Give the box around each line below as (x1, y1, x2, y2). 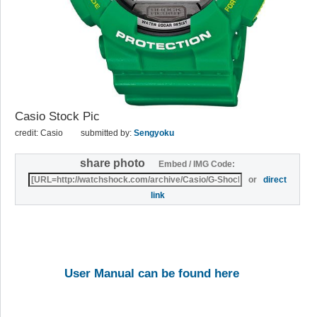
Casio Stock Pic (15, 109, 100, 123)
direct (263, 175, 287, 185)
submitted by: (81, 127, 134, 138)
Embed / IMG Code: (156, 159, 236, 170)
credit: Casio (15, 127, 63, 138)
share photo (80, 157, 157, 170)
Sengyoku (134, 127, 174, 138)
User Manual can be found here (64, 267, 239, 281)
